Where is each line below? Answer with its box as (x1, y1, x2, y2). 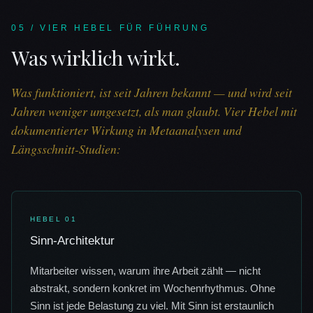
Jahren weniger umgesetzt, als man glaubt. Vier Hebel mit (11, 103, 297, 120)
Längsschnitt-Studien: (11, 140, 121, 158)
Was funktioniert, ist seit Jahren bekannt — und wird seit (11, 84, 292, 101)
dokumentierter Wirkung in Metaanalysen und (11, 122, 242, 139)
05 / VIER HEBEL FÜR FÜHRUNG (11, 23, 210, 34)
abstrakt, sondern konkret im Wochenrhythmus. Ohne (29, 282, 275, 295)
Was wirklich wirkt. (11, 44, 181, 71)
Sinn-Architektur (29, 234, 115, 247)
